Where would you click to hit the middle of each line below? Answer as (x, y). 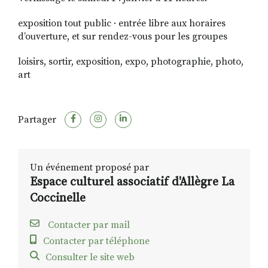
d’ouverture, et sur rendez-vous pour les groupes (123, 37)
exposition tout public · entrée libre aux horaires (122, 24)
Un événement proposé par (89, 168)
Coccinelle (58, 199)
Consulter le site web (90, 258)
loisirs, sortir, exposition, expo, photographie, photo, (131, 62)
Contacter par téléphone (96, 241)
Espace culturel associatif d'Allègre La (132, 182)
